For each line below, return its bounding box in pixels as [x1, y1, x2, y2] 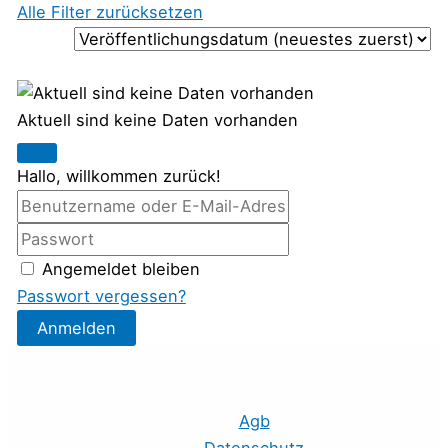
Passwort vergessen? [16, 285, 186, 306]
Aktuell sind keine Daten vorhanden [16, 109, 298, 130]
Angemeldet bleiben [41, 258, 200, 279]
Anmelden [36, 317, 116, 338]
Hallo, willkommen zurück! [16, 165, 221, 186]
